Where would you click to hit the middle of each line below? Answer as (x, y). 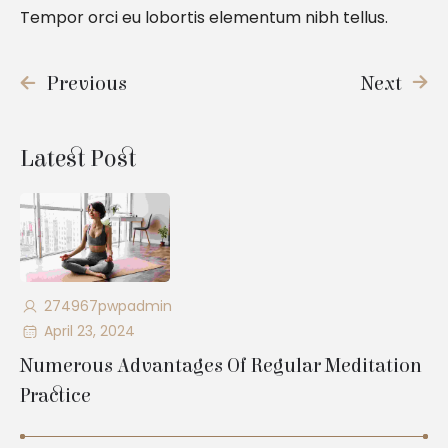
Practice (55, 396)
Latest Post (78, 158)
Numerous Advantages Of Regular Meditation (221, 366)
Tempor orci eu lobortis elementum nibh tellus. (204, 17)
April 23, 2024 (89, 331)
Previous (86, 83)
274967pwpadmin (107, 306)
